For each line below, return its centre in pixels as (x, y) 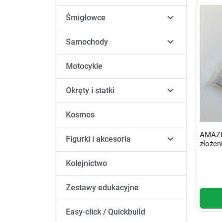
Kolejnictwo (86, 164)
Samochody (87, 42)
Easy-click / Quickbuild (106, 212)
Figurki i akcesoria (98, 139)
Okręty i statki (90, 91)
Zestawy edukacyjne (102, 188)
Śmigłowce (86, 18)
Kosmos (80, 115)
